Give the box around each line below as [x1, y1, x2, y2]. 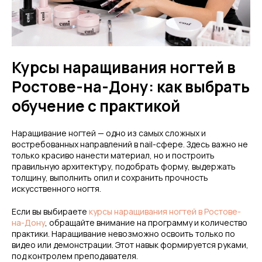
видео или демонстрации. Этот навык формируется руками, [12, 239, 249, 250]
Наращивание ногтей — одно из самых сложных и [12, 127, 206, 139]
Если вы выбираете [12, 206, 89, 217]
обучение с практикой [12, 95, 180, 116]
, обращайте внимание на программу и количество [45, 217, 247, 228]
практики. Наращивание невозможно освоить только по [12, 228, 235, 239]
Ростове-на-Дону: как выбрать [12, 76, 250, 97]
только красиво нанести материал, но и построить [12, 150, 215, 161]
